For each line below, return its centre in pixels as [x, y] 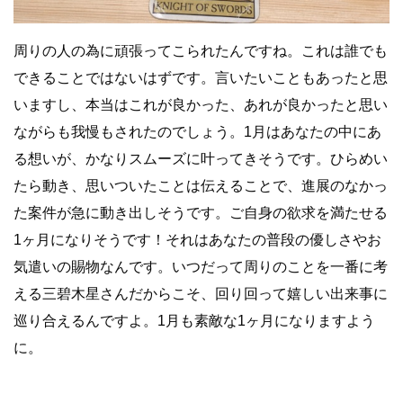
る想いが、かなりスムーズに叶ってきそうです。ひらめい [201, 159]
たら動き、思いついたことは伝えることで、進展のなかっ [201, 186]
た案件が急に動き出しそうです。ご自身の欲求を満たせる [201, 213]
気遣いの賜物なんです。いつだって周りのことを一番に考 [201, 267]
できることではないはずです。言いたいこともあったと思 [201, 78]
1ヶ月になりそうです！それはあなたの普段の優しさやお [197, 240]
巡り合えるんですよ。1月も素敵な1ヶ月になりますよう [194, 321]
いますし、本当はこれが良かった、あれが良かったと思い [201, 105]
